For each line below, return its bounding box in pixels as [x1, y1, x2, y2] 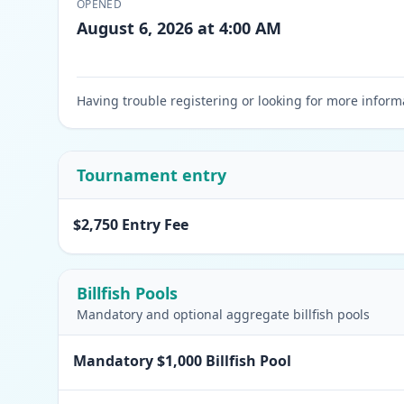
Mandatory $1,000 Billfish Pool [73, 351, 291, 371]
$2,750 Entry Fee [73, 215, 188, 234]
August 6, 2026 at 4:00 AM [77, 17, 281, 39]
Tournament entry [77, 164, 226, 186]
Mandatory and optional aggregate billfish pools [77, 306, 370, 323]
